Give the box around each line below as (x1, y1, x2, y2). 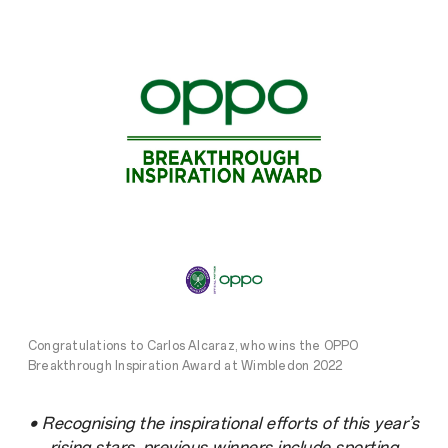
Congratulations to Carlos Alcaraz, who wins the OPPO (28, 339, 359, 354)
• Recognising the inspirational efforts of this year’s (29, 414, 419, 434)
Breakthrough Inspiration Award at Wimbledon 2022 (28, 359, 343, 374)
